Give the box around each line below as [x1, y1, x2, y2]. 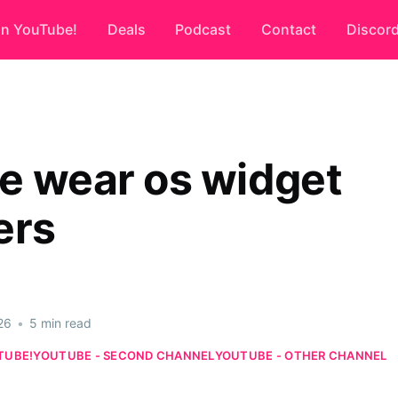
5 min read [26, 314, 92, 330]
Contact [260, 20, 316, 38]
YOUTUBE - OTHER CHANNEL [214, 348, 387, 363]
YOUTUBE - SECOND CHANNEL [33, 348, 215, 363]
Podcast [175, 20, 232, 38]
